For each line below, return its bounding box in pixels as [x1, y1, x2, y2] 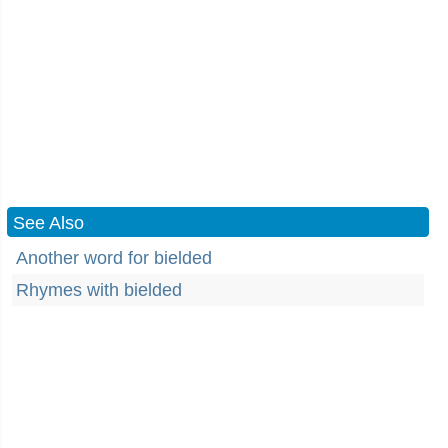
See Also [13, 213, 84, 233]
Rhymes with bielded [16, 280, 182, 300]
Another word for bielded [16, 248, 212, 268]
